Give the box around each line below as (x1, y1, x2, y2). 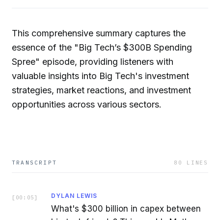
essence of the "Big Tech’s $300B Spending (12, 42, 192, 53)
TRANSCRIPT (12, 159, 57, 166)
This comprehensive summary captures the (12, 27, 186, 38)
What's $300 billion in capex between (51, 203, 201, 214)
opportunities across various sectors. (12, 99, 162, 110)
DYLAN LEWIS (51, 192, 97, 199)
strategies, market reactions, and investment (12, 84, 191, 95)
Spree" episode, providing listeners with (12, 56, 173, 67)
